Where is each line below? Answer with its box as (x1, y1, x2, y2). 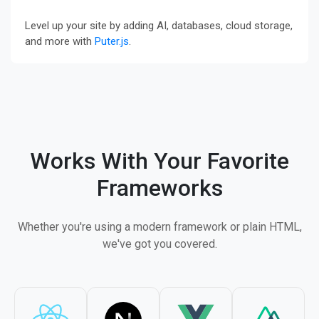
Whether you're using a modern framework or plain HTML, (17, 220, 302, 234)
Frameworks (96, 174, 223, 202)
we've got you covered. (102, 237, 217, 251)
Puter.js (95, 35, 129, 48)
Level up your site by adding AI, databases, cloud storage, (25, 19, 293, 32)
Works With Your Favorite (30, 147, 289, 174)
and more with (25, 35, 95, 48)
